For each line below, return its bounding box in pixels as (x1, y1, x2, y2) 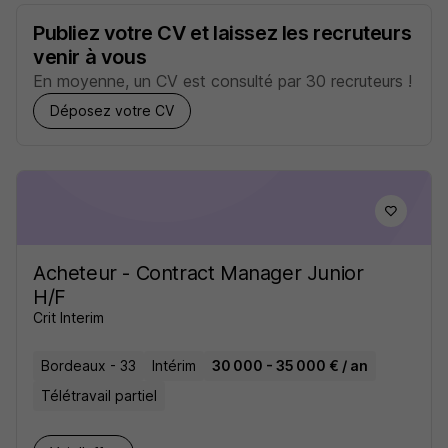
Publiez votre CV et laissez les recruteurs (33, 21, 412, 45)
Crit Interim (33, 309, 104, 326)
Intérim (152, 357, 196, 374)
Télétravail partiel (41, 387, 157, 404)
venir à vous (33, 45, 147, 69)
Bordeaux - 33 (41, 357, 136, 374)
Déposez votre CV (50, 102, 174, 119)
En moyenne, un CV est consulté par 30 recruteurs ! (33, 71, 412, 91)
